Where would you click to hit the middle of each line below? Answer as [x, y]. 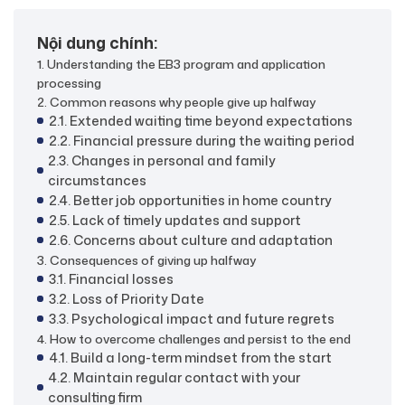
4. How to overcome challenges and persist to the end [194, 338]
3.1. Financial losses [111, 278]
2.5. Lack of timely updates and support [174, 220]
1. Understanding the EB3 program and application [181, 63]
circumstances [98, 180]
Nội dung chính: [97, 42]
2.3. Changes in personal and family [162, 160]
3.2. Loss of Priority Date [126, 298]
